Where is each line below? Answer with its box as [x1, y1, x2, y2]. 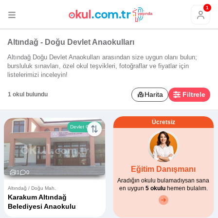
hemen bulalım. [165, 184, 208, 192]
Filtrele [182, 90, 205, 98]
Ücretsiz [151, 118, 175, 126]
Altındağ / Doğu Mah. [8, 185, 56, 191]
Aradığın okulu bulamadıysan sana [117, 177, 210, 184]
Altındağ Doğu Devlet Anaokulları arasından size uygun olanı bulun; [7, 53, 197, 61]
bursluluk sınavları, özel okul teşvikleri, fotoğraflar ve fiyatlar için [7, 62, 189, 70]
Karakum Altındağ [8, 193, 67, 201]
